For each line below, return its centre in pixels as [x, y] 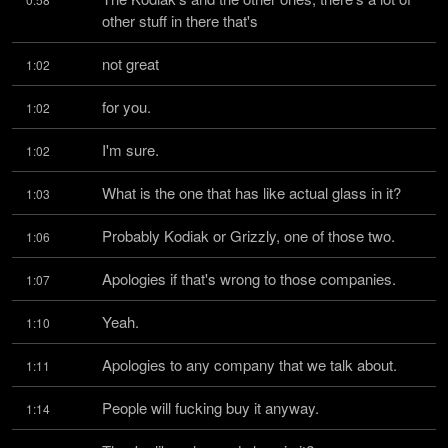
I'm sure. [130, 149]
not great [130, 63]
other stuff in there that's [180, 20]
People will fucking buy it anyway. [210, 407]
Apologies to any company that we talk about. [249, 364]
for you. [126, 106]
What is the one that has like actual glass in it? [251, 192]
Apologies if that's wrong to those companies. [249, 278]
